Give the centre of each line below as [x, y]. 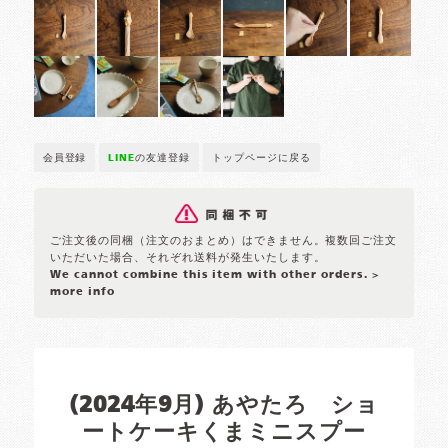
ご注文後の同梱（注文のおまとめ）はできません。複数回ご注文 [224, 241]
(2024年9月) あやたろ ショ [224, 406]
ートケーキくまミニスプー [224, 433]
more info [83, 292]
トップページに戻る [261, 158]
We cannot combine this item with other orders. [211, 275]
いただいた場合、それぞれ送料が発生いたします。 [188, 258]
